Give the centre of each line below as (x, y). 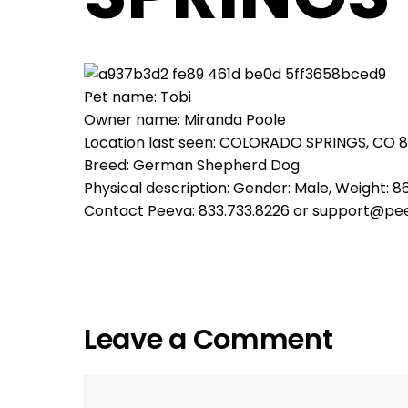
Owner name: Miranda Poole (185, 120)
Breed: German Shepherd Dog (192, 165)
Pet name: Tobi (138, 97)
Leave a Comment (209, 339)
